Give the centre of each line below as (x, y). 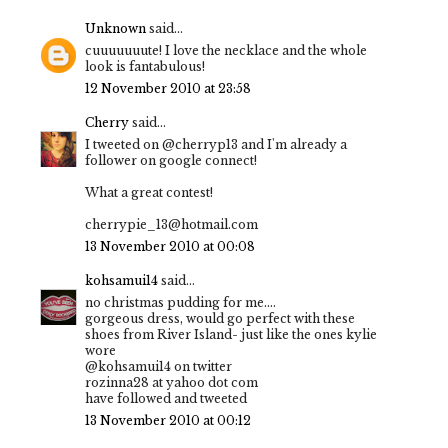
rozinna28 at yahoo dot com (171, 383)
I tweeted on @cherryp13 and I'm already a (216, 145)
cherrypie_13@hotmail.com (171, 225)
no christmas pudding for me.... (180, 303)
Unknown (115, 29)
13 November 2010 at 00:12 (168, 421)
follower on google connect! (171, 161)
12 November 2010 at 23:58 (168, 89)
